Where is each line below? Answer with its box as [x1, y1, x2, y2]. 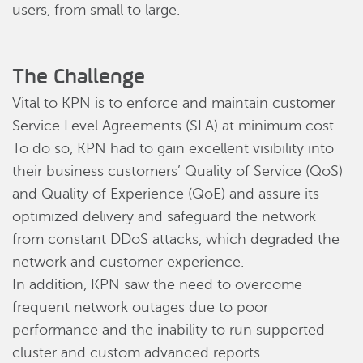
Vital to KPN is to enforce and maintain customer [12, 95, 335, 111]
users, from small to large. [12, 2, 180, 18]
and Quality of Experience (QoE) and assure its [12, 186, 319, 202]
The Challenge [12, 62, 145, 89]
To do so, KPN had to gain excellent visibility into [12, 140, 334, 156]
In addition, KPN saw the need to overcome [12, 276, 302, 293]
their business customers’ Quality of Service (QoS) [12, 163, 343, 179]
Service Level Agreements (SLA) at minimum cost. [12, 117, 337, 134]
